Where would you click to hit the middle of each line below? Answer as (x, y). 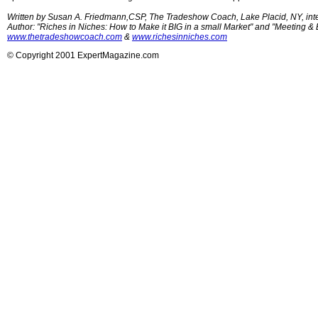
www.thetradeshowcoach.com (65, 37)
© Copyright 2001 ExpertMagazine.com (83, 55)
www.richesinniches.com (180, 37)
